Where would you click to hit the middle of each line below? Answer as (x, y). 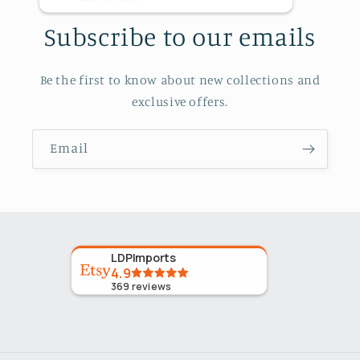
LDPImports (146, 258)
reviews (151, 286)
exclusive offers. (180, 101)
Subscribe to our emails (180, 36)
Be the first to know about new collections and (180, 80)
